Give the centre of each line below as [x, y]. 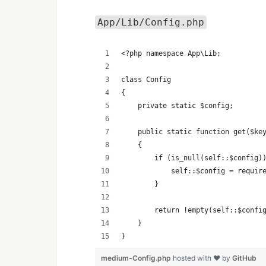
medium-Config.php [137, 258]
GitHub [244, 258]
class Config [146, 80]
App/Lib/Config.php [151, 22]
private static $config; [177, 106]
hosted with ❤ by [202, 258]
